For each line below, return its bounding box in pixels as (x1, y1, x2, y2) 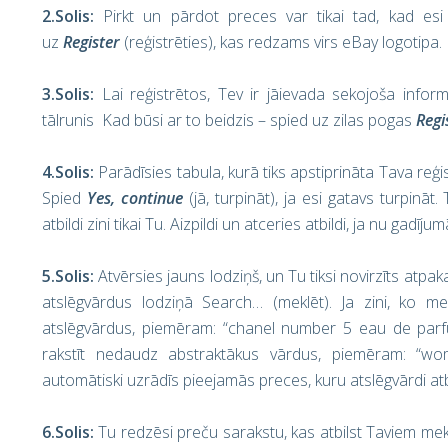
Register (63, 31, 120, 53)
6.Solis (42, 421, 90, 443)
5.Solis (42, 265, 90, 287)
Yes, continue (86, 187, 183, 209)
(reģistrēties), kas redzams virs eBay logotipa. (120, 31, 442, 53)
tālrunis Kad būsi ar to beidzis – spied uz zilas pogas (42, 109, 416, 131)
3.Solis (42, 83, 90, 105)
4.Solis (42, 161, 90, 183)
